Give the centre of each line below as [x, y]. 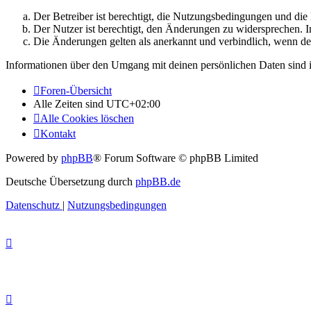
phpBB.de [158, 181]
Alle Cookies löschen [87, 118]
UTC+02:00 [133, 103]
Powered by [33, 158]
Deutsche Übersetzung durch [70, 181]
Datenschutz [33, 205]
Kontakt [58, 133]
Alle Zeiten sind [70, 103]
